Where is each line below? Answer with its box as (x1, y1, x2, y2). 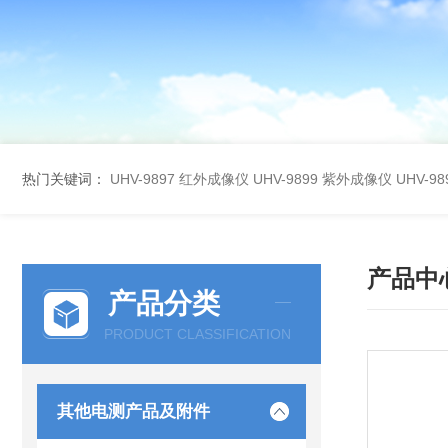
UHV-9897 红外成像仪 (110, 171, 249, 187)
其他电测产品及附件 (57, 402, 210, 421)
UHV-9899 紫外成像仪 (253, 171, 392, 187)
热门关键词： (22, 171, 106, 187)
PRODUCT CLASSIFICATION (104, 326, 291, 342)
